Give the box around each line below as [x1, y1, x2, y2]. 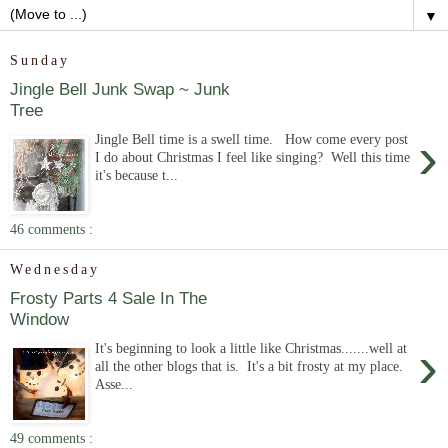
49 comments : [10, 429, 93, 446]
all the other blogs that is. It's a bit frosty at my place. [95, 358, 408, 374]
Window [10, 309, 69, 330]
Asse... [95, 376, 134, 392]
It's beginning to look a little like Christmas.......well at [95, 340, 408, 356]
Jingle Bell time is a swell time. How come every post [95, 131, 409, 147]
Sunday [10, 52, 70, 69]
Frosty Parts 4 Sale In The [10, 288, 207, 309]
